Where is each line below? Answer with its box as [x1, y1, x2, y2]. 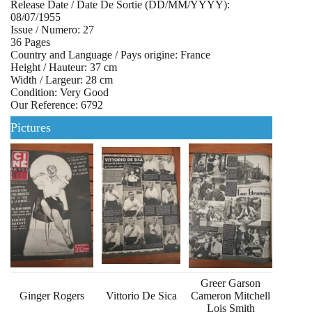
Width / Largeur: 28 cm [10, 74, 113, 86]
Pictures [10, 120, 51, 135]
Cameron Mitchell [191, 290, 271, 302]
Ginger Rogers [19, 290, 84, 302]
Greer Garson [201, 277, 261, 290]
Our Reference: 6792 [10, 99, 103, 111]
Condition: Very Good [10, 86, 109, 99]
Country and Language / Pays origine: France [10, 49, 210, 61]
